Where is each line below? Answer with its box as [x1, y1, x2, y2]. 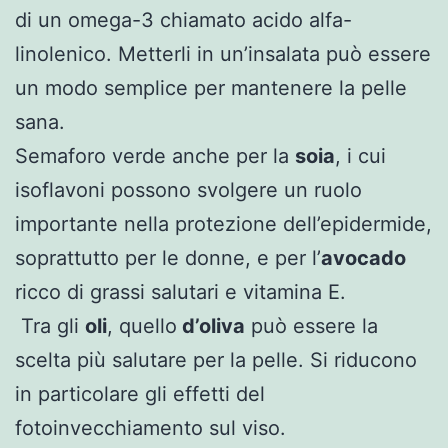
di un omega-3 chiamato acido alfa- [15, 7, 352, 32]
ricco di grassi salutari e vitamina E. [15, 279, 346, 304]
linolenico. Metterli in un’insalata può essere [15, 41, 431, 66]
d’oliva [177, 313, 245, 338]
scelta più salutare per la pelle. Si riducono [15, 347, 417, 372]
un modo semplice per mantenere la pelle [15, 75, 407, 100]
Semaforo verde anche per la [15, 143, 295, 168]
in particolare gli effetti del [15, 381, 265, 406]
